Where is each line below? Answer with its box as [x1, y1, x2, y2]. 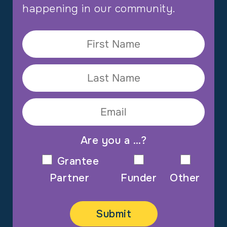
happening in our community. [22, 2, 176, 15]
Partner [49, 171, 90, 185]
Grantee [57, 155, 99, 168]
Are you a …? [80, 134, 147, 147]
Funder [121, 171, 157, 185]
